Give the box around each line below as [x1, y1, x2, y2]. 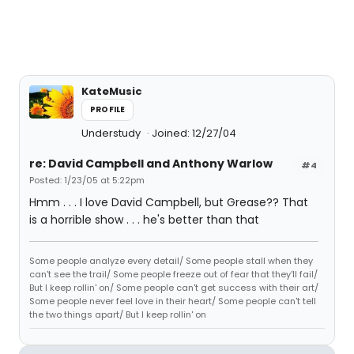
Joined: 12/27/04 [152, 126, 236, 141]
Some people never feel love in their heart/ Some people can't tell [29, 295, 316, 307]
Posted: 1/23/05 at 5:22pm [29, 174, 145, 186]
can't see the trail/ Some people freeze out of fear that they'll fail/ [29, 268, 318, 281]
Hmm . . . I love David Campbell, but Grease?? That [29, 194, 308, 210]
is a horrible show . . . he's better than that [29, 212, 259, 228]
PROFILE [90, 104, 126, 115]
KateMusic [81, 84, 142, 99]
